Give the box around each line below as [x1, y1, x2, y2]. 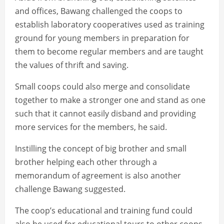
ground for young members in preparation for [15, 32, 189, 44]
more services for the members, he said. [15, 121, 167, 133]
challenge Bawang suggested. [15, 183, 125, 195]
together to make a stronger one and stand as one [15, 94, 205, 106]
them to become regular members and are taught [15, 46, 203, 57]
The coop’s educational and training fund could [15, 205, 192, 216]
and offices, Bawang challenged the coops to [15, 5, 182, 17]
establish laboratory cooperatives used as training [15, 19, 204, 30]
